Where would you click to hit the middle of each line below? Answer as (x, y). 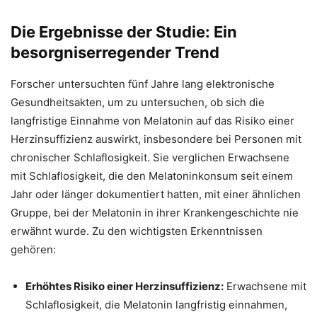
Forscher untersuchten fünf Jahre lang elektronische (143, 84)
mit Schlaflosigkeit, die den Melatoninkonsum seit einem (152, 176)
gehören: (33, 250)
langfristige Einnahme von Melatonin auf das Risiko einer (152, 121)
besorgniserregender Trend (115, 53)
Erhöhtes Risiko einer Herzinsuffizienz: (125, 287)
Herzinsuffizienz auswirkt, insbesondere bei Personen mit (156, 139)
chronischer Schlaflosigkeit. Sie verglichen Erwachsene (150, 158)
